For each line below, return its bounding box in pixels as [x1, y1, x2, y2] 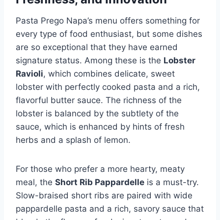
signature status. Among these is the [16, 55, 164, 65]
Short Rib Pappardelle [55, 177, 144, 187]
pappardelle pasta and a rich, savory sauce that [16, 203, 204, 214]
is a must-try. [144, 177, 199, 187]
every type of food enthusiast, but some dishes [16, 28, 202, 39]
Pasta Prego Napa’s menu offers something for [16, 15, 200, 26]
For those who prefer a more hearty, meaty [16, 164, 185, 174]
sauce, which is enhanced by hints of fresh [16, 121, 185, 132]
